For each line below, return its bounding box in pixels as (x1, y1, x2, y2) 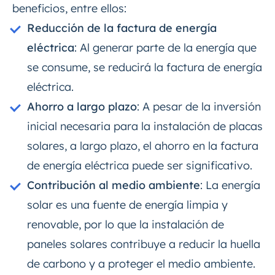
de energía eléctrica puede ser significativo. (27, 158, 252, 173)
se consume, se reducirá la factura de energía (27, 60, 262, 75)
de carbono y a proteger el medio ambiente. (27, 257, 255, 271)
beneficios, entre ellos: (12, 1, 126, 16)
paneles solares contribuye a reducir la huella (27, 237, 260, 252)
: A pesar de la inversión (137, 99, 261, 114)
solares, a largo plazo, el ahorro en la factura (27, 139, 258, 153)
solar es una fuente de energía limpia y (27, 198, 228, 212)
